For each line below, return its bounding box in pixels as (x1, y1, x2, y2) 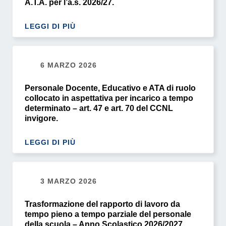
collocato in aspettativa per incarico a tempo (25, 93, 193, 102)
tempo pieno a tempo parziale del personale (25, 209, 191, 218)
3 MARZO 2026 (38, 177, 97, 185)
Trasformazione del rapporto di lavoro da (25, 199, 180, 208)
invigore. (25, 114, 58, 123)
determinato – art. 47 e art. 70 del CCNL (25, 103, 173, 112)
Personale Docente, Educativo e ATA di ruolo (25, 83, 196, 92)
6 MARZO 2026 (38, 61, 97, 69)
